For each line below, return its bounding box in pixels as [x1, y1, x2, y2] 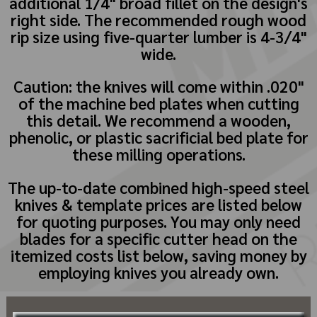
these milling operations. [71, 144, 246, 165]
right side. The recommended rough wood [11, 8, 306, 30]
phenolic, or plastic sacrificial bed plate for [8, 127, 309, 148]
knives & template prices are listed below [15, 193, 302, 214]
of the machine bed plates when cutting [18, 93, 299, 114]
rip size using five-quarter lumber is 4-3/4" [10, 25, 307, 47]
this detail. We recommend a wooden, [26, 110, 291, 131]
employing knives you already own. [38, 261, 279, 282]
